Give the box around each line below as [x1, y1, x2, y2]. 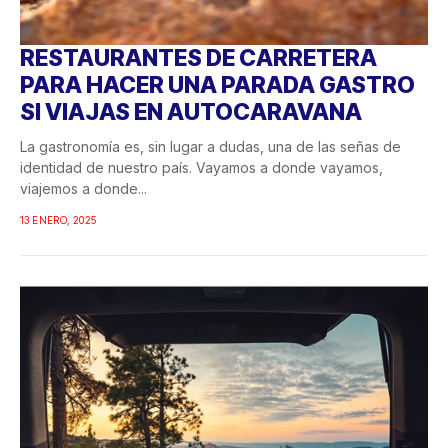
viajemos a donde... [20, 180, 147, 198]
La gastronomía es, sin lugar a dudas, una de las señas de [20, 138, 401, 156]
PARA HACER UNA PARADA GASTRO [20, 71, 415, 100]
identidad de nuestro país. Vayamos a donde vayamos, [20, 159, 383, 177]
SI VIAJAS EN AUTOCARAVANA [20, 98, 362, 127]
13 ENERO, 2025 [20, 214, 97, 227]
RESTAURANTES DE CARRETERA [20, 44, 377, 73]
